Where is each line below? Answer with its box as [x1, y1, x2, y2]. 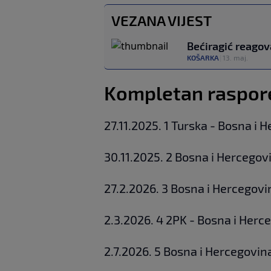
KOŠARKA [187, 53, 219, 62]
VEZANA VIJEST [111, 11, 212, 30]
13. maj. [223, 53, 248, 62]
